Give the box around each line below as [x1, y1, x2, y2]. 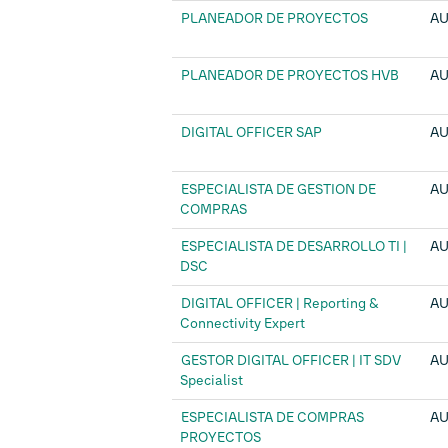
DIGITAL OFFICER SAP [181, 124, 322, 141]
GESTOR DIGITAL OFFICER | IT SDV [181, 352, 401, 369]
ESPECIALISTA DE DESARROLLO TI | [181, 238, 407, 255]
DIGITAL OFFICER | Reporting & [181, 295, 379, 312]
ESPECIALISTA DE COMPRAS [181, 409, 364, 426]
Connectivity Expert [180, 315, 305, 332]
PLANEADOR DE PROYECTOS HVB [181, 67, 399, 84]
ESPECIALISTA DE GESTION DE [181, 181, 376, 198]
